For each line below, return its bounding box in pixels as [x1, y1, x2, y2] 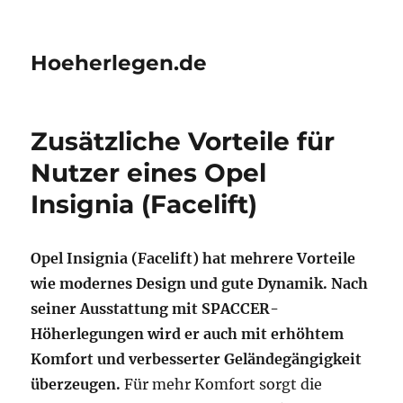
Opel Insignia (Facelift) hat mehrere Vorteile [31, 249, 356, 267]
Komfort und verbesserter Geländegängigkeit [31, 350, 363, 368]
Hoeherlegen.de [31, 50, 208, 76]
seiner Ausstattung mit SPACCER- [31, 300, 280, 318]
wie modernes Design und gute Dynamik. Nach [31, 274, 369, 292]
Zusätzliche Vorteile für [31, 126, 336, 157]
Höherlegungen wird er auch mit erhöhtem [31, 325, 345, 343]
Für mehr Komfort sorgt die [121, 375, 323, 393]
